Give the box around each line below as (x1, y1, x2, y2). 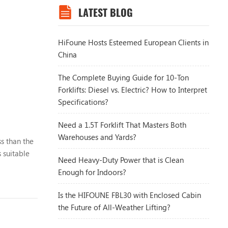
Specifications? (58, 96, 108, 107)
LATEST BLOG (78, 5, 133, 19)
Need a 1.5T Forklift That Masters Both (58, 119, 186, 130)
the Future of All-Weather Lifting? (58, 202, 170, 212)
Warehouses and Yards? (58, 131, 136, 142)
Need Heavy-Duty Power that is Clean (58, 154, 184, 165)
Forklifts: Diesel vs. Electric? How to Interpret (58, 84, 207, 95)
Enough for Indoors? (58, 166, 126, 177)
